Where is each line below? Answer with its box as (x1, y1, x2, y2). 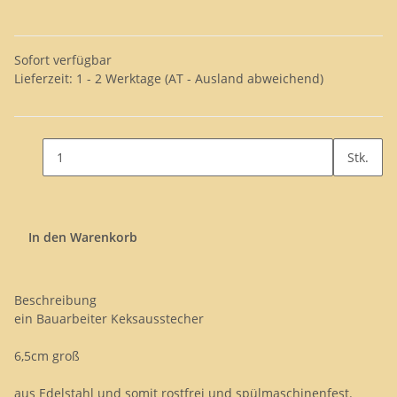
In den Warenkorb (28, 228, 141, 245)
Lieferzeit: (14, 70, 76, 87)
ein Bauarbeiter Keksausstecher (14, 310, 204, 327)
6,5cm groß (14, 347, 80, 364)
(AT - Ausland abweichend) (165, 70, 323, 87)
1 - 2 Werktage (76, 70, 165, 87)
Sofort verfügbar (14, 51, 112, 68)
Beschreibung (14, 292, 97, 308)
